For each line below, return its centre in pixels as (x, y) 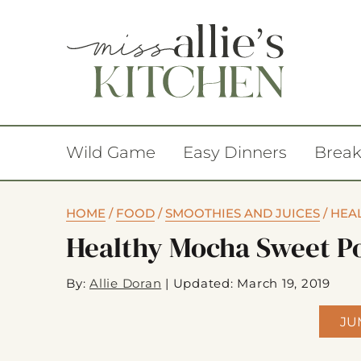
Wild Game (111, 152)
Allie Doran (126, 283)
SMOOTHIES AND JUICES (243, 213)
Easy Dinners (235, 152)
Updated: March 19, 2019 (251, 283)
